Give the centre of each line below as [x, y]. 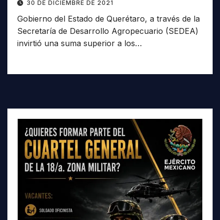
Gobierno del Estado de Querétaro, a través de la [109, 18]
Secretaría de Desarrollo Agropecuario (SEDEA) [108, 31]
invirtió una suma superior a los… [80, 43]
